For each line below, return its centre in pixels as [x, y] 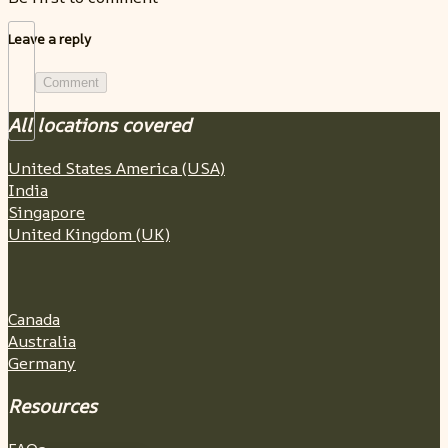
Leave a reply [49, 39]
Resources [52, 405]
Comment [70, 83]
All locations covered [99, 124]
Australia [42, 341]
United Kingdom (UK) [89, 233]
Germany [42, 363]
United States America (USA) [116, 167]
